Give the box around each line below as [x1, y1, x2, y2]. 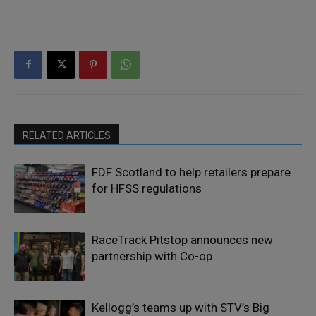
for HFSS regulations [92, 181, 202, 195]
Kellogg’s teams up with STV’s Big [92, 300, 269, 315]
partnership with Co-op [92, 248, 212, 263]
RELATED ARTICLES [23, 129, 111, 141]
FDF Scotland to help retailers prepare [92, 164, 291, 179]
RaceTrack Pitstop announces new [92, 232, 273, 247]
